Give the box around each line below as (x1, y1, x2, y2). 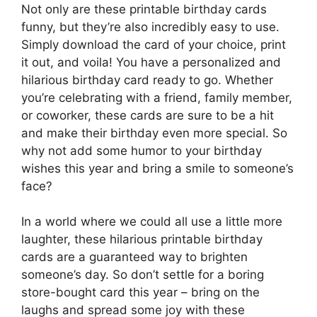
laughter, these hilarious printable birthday (21, 232, 263, 247)
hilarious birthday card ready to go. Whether (21, 72, 273, 87)
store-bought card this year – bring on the (21, 285, 260, 300)
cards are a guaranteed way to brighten (21, 250, 248, 265)
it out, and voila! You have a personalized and (21, 54, 281, 69)
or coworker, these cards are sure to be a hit (21, 108, 274, 122)
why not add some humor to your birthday (21, 143, 262, 158)
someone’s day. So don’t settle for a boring (21, 267, 264, 282)
